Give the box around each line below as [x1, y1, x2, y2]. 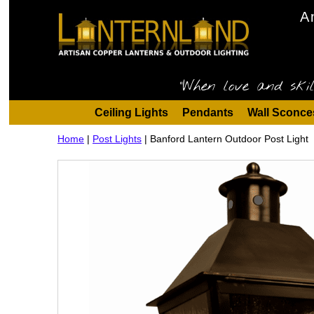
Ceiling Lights [94, 107, 168, 118]
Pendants [182, 107, 233, 118]
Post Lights [93, 133, 142, 144]
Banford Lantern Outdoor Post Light [150, 133, 308, 144]
